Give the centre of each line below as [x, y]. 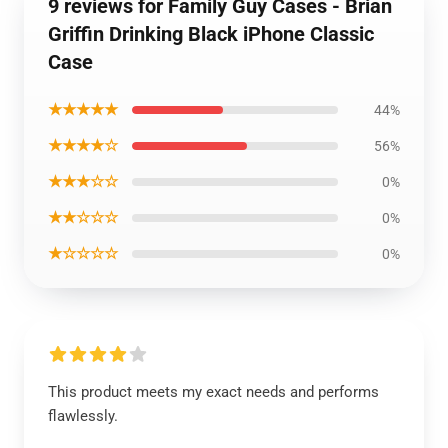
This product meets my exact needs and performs [213, 392]
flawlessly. [83, 416]
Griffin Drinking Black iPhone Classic [211, 34]
